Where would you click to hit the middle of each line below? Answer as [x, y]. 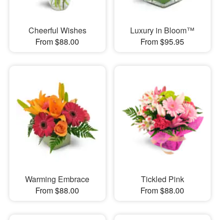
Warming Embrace [57, 179]
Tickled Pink [162, 179]
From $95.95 [163, 41]
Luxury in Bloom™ [163, 30]
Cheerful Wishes [57, 30]
